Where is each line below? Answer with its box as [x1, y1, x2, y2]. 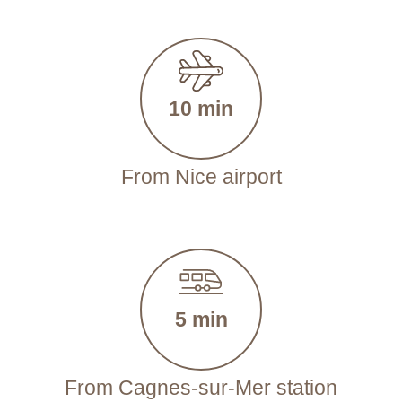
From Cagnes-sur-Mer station [65, 376, 337, 399]
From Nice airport [120, 165, 282, 188]
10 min [169, 97, 233, 120]
